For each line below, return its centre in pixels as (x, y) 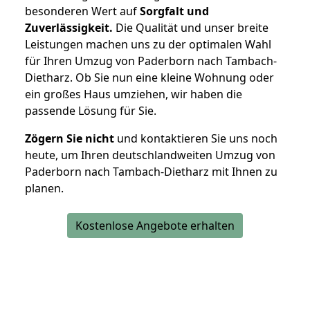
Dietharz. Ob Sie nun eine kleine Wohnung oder (149, 78)
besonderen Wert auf (82, 11)
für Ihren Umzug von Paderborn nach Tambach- (151, 61)
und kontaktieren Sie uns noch (196, 139)
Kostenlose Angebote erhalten (155, 226)
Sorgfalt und (174, 11)
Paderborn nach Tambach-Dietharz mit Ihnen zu (151, 172)
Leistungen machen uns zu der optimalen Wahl (148, 45)
